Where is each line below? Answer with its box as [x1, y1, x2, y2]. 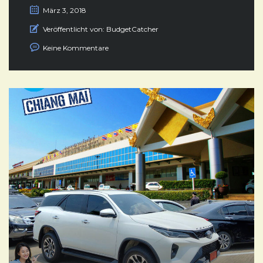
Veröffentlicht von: [43, 24, 104, 33]
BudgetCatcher [106, 24, 159, 33]
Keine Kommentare [43, 43, 109, 52]
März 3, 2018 [43, 5, 86, 15]
